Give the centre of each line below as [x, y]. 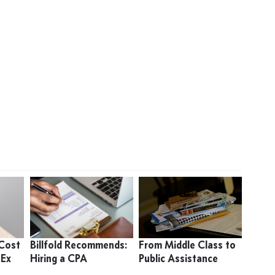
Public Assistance [178, 258]
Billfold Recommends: [78, 245]
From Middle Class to [187, 245]
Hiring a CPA [58, 258]
